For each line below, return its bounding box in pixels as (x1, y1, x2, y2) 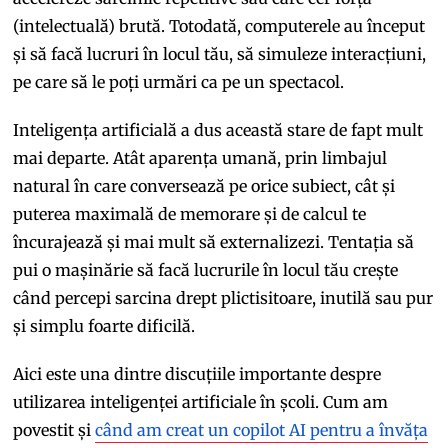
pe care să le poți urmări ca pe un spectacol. (13, 72, 345, 93)
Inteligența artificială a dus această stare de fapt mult (13, 120, 424, 141)
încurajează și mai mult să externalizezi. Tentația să (13, 232, 415, 253)
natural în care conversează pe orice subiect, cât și (13, 176, 396, 197)
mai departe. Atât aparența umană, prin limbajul (13, 148, 388, 169)
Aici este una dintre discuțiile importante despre (13, 364, 382, 385)
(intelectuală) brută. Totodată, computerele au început (13, 16, 426, 37)
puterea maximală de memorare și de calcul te (13, 204, 367, 225)
